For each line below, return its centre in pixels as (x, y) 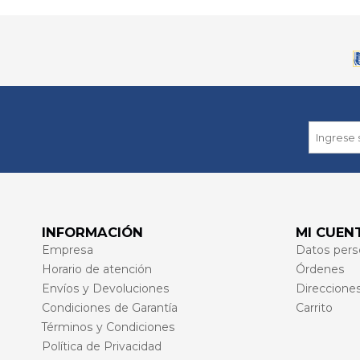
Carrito (314, 307)
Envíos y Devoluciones (106, 288)
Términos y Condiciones (108, 327)
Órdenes (320, 269)
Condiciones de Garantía (110, 307)
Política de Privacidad (102, 346)
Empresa (67, 250)
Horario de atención (97, 269)
